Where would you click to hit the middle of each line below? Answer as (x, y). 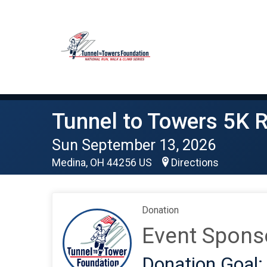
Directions (195, 163)
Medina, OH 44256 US (103, 163)
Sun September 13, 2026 (134, 145)
